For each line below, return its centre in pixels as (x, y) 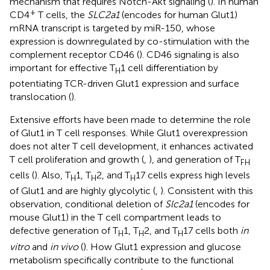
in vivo (64, 246)
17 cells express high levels (193, 175)
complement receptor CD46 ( (74, 54)
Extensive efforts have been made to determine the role (130, 120)
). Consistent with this (207, 191)
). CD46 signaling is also (189, 54)
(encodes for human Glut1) (178, 14)
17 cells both (212, 231)
